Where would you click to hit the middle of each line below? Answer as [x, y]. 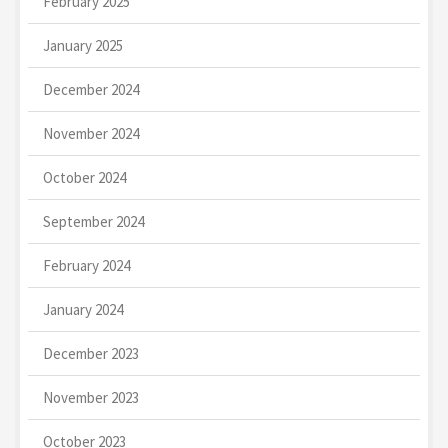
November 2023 [91, 397]
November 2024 [91, 133]
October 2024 [84, 177]
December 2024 [91, 89]
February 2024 [86, 265]
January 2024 [83, 309]
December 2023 [91, 353]
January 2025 [83, 45]
